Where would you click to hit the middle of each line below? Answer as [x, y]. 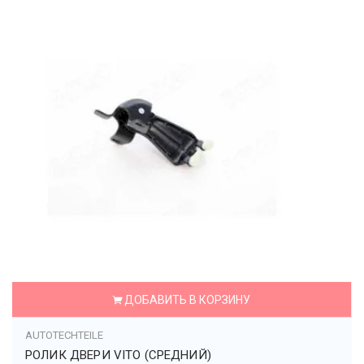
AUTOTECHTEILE [64, 335]
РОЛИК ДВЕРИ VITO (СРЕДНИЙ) [118, 355]
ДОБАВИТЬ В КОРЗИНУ [187, 300]
